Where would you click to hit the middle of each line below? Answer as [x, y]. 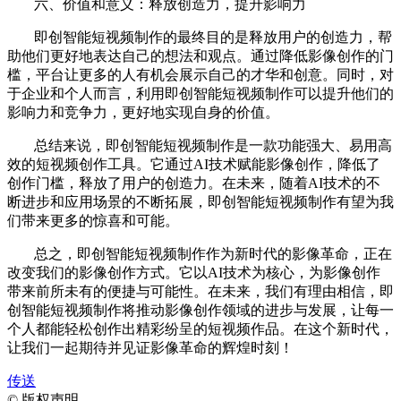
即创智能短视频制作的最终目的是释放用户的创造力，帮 [213, 37]
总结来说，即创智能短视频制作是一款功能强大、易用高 [213, 145]
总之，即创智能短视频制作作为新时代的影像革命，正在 [213, 253]
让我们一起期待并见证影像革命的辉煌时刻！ [150, 347]
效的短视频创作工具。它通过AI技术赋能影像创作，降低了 [194, 164]
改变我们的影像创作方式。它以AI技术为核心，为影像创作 [194, 272]
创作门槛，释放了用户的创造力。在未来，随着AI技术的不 [194, 183]
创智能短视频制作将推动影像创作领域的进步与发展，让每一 [200, 310]
